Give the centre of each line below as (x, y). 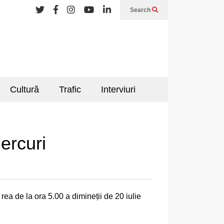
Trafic (70, 89)
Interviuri (118, 89)
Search (141, 10)
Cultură (24, 89)
